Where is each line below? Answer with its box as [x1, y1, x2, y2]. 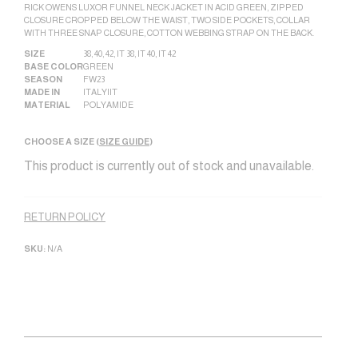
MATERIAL [24, 100, 70, 110]
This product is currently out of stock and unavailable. [24, 159, 314, 173]
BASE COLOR [24, 62, 83, 72]
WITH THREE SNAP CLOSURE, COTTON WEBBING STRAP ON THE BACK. [24, 28, 314, 38]
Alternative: [24, 188, 87, 202]
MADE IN [24, 87, 60, 97]
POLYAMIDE [83, 100, 133, 110]
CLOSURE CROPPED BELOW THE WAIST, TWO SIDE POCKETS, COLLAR [24, 15, 310, 26]
